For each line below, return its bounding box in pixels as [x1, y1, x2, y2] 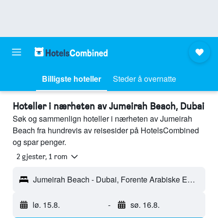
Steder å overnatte [113, 73, 176, 84]
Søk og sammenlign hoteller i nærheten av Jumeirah [13, 113, 192, 124]
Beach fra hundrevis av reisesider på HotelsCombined [13, 125, 199, 136]
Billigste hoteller [42, 73, 101, 84]
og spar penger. [13, 136, 66, 147]
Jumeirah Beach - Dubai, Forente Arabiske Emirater [187, 174, 195, 185]
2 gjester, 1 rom [17, 152, 68, 162]
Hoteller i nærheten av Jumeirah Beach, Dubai [13, 100, 204, 112]
